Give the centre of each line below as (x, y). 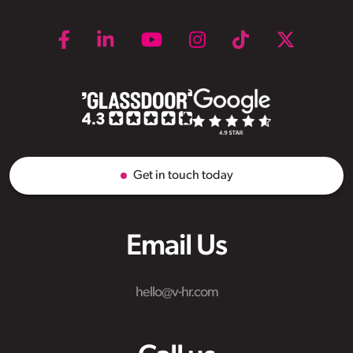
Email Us (176, 247)
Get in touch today (183, 176)
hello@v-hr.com (176, 293)
